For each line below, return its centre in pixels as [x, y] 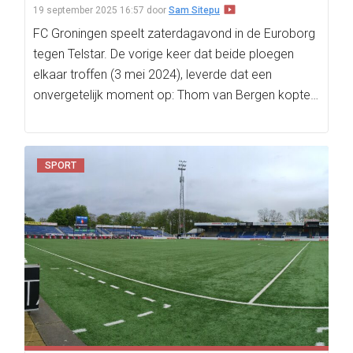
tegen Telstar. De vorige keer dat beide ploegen [163, 54]
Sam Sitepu [194, 10]
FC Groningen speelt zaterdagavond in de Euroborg [174, 33]
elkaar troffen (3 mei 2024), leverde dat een [152, 74]
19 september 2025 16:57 [89, 10]
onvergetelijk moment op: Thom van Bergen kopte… [176, 95]
